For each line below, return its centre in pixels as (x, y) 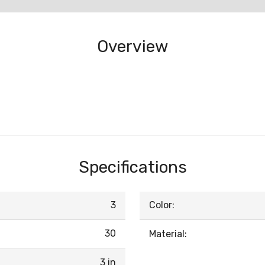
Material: (168, 234)
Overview (132, 46)
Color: (162, 205)
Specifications (132, 167)
